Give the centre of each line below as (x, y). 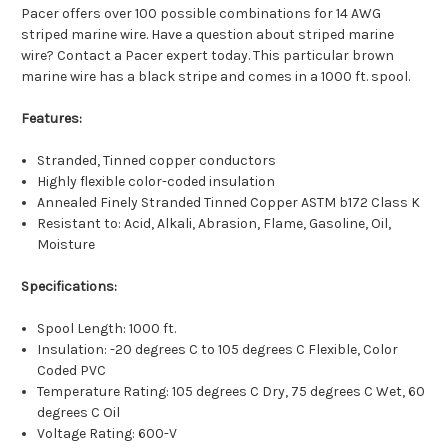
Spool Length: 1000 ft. (107, 329)
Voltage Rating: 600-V (107, 434)
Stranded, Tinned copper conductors (157, 161)
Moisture (66, 245)
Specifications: (69, 287)
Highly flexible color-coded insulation (156, 182)
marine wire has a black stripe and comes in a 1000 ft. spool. (215, 77)
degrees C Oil (79, 413)
